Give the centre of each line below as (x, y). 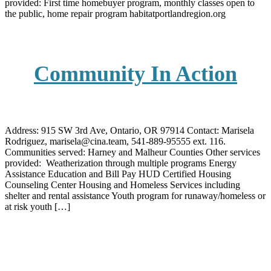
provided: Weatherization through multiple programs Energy (121, 163)
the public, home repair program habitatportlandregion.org (115, 13)
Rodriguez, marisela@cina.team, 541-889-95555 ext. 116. (115, 142)
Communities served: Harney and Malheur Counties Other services (132, 152)
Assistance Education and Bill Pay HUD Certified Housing (118, 174)
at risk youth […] (38, 207)
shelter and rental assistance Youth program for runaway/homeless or (135, 196)
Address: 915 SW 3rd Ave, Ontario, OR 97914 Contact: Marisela (129, 131)
